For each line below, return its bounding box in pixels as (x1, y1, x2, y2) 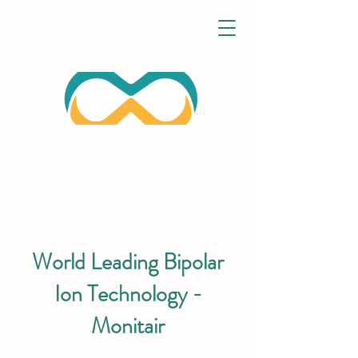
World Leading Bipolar (32, 246, 224, 278)
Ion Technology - (54, 278, 202, 310)
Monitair (91, 310, 165, 342)
